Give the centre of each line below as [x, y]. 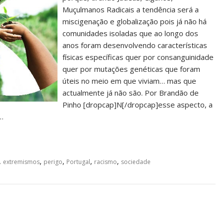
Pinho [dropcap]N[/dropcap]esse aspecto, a [138, 105]
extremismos [21, 162]
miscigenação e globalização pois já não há [135, 22]
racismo [106, 162]
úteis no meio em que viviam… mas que [130, 81]
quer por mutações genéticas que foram [132, 69]
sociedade [136, 162]
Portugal [78, 162]
